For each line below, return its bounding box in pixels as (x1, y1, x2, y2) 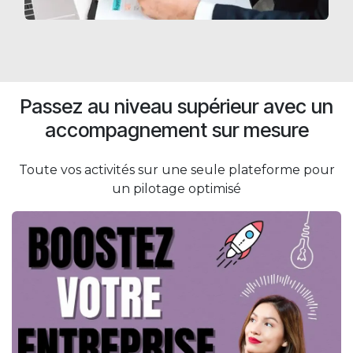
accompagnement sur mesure (44, 118, 309, 143)
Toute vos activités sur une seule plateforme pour (18, 162, 335, 178)
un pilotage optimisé (112, 181, 241, 197)
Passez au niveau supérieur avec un (20, 95, 333, 119)
